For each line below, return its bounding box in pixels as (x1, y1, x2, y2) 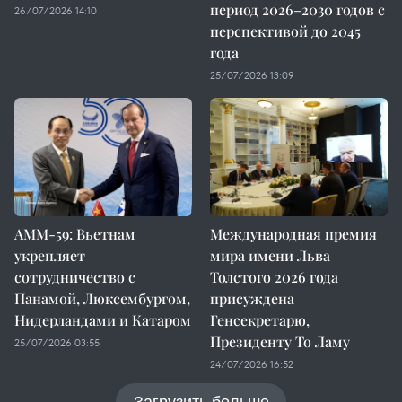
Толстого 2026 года (210, 267, 338, 286)
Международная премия (210, 224, 377, 243)
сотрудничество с (14, 267, 135, 286)
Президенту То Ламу (210, 332, 350, 351)
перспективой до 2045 (210, 22, 361, 40)
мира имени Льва (210, 246, 330, 265)
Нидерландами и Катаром (14, 310, 191, 329)
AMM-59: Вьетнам (14, 224, 135, 243)
